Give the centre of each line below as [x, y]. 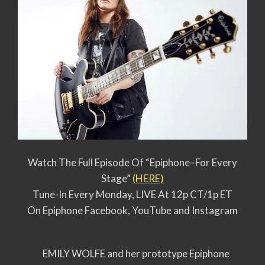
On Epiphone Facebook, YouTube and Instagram [132, 210]
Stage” [117, 178]
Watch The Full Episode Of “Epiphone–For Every [132, 162]
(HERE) [148, 178]
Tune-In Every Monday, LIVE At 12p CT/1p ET [132, 194]
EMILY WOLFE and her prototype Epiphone [136, 253]
